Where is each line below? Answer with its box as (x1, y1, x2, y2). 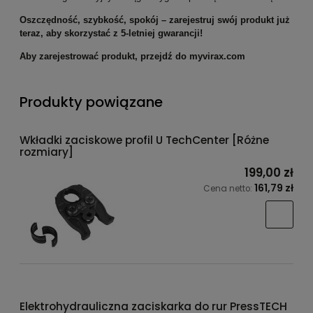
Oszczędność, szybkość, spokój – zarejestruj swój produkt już (20, 15, 290, 26)
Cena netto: (203, 182, 254, 194)
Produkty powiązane (20, 92, 163, 112)
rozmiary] (20, 144, 73, 159)
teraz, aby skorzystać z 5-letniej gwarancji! (20, 28, 203, 39)
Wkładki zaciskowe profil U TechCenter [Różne (20, 132, 269, 147)
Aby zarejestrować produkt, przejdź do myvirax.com (20, 51, 245, 62)
